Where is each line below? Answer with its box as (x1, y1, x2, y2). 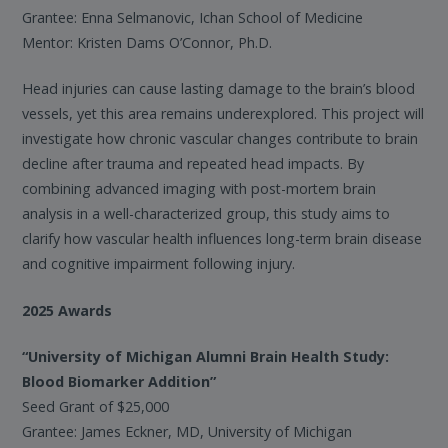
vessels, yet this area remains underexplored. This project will (22, 104, 425, 124)
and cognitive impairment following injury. (22, 254, 296, 274)
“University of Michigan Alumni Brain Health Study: (22, 347, 390, 367)
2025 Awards (22, 300, 113, 320)
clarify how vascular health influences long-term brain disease (22, 229, 423, 249)
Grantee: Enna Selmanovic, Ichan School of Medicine (22, 7, 364, 27)
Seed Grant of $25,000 (22, 397, 170, 417)
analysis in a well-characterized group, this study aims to (22, 204, 391, 224)
